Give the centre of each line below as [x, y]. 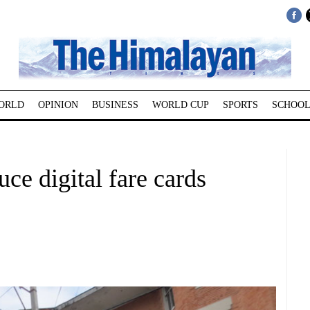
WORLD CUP [180, 105]
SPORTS [240, 105]
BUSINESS [115, 105]
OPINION [58, 105]
